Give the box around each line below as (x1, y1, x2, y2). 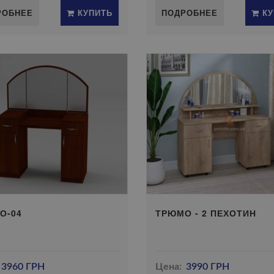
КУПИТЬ (74, 7, 113, 18)
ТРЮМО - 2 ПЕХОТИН (155, 207, 256, 219)
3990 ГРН (186, 262, 230, 272)
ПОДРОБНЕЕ (161, 7, 218, 18)
